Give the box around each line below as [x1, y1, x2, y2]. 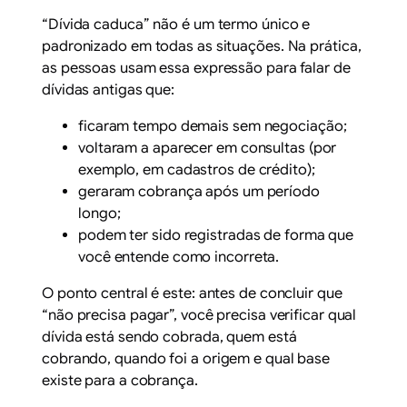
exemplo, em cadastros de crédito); [78, 161, 315, 180]
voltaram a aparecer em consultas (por [78, 139, 337, 158]
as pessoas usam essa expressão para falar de [42, 59, 351, 78]
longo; [78, 204, 121, 223]
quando [114, 350, 166, 369]
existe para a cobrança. [42, 372, 198, 391]
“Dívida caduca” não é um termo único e [42, 15, 311, 35]
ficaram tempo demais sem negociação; [78, 117, 347, 136]
